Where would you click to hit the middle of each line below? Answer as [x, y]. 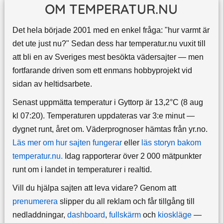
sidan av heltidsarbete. [52, 84]
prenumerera [35, 202]
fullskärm [125, 215]
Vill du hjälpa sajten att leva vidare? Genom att [94, 188]
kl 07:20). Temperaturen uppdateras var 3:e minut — [103, 116]
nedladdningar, [40, 215]
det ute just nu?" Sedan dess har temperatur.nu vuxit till [109, 44]
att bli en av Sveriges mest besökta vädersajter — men [108, 57]
